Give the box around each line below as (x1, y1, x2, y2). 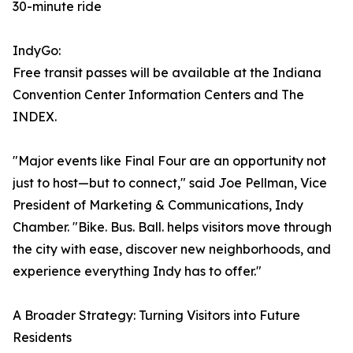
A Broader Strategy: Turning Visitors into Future (13, 307, 300, 324)
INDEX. (13, 109, 57, 125)
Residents (13, 329, 72, 346)
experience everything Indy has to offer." (13, 263, 262, 280)
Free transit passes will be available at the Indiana (13, 65, 321, 81)
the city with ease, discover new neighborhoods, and (13, 241, 331, 258)
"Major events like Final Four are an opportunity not (13, 153, 326, 169)
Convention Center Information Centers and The (13, 87, 304, 103)
